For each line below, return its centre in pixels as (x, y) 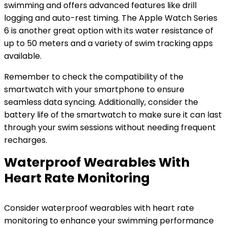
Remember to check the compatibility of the (94, 77)
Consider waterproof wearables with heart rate (99, 208)
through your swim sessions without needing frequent (110, 127)
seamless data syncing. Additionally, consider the (101, 102)
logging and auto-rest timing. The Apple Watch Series (111, 18)
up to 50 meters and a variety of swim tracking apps (108, 43)
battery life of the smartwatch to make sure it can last (113, 115)
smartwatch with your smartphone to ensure (94, 89)
